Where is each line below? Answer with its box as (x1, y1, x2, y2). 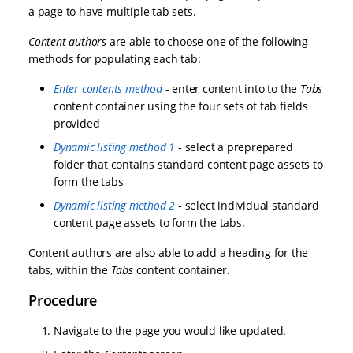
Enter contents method (54, 81, 162, 97)
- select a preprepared (175, 139, 293, 155)
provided (54, 116, 100, 132)
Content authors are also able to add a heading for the (28, 245, 309, 261)
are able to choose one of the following (106, 34, 309, 50)
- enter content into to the (162, 81, 301, 97)
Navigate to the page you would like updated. (54, 323, 287, 339)
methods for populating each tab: (28, 51, 201, 67)
